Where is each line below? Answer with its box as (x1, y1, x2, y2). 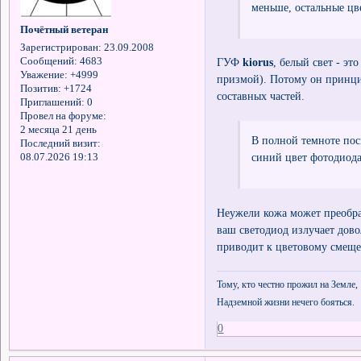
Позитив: (19, 82, 61, 94)
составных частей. (217, 89, 305, 103)
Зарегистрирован (19, 41, 98, 53)
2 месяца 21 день (19, 123, 97, 135)
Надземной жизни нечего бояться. (217, 296, 355, 308)
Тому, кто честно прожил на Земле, (217, 278, 359, 290)
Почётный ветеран (19, 23, 108, 35)
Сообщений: (19, 55, 77, 67)
